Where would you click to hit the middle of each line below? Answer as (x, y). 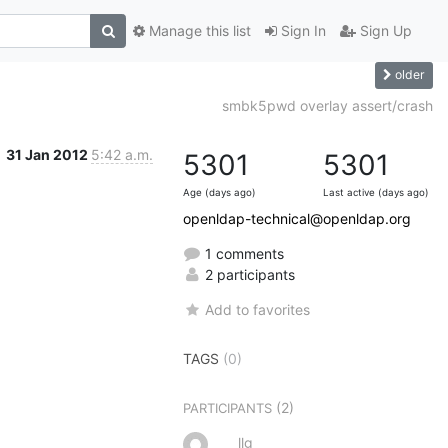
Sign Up (384, 31)
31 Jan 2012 (48, 154)
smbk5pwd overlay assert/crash (327, 105)
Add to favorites (258, 309)
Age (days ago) (219, 192)
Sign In (301, 31)
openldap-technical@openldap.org (297, 218)
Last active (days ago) (376, 192)
